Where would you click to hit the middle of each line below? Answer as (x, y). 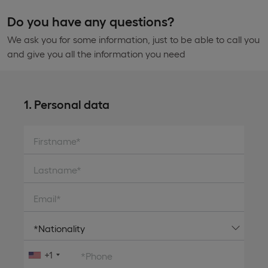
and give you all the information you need (96, 54)
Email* (47, 198)
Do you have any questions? (91, 21)
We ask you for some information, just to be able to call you (133, 39)
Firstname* (57, 141)
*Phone (97, 256)
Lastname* (57, 170)
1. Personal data (67, 103)
